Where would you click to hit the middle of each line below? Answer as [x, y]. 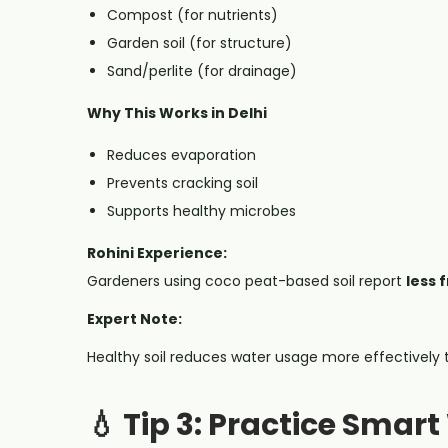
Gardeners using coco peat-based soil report [246, 280]
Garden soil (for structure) [199, 42]
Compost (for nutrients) [192, 14]
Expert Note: [134, 318]
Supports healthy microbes [201, 210]
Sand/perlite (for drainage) [202, 70]
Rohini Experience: [157, 252]
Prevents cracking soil [182, 182]
